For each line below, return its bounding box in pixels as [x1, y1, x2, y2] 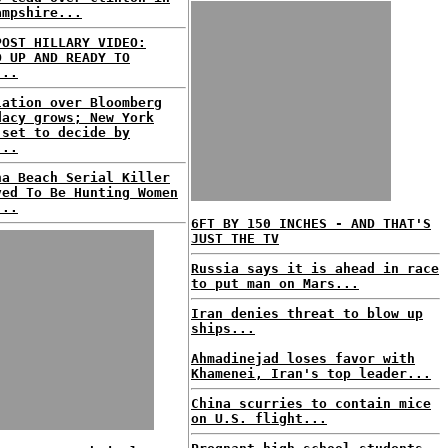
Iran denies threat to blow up [191, 306, 423, 321]
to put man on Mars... [191, 276, 359, 291]
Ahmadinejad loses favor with [191, 351, 415, 366]
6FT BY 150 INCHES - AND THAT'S [191, 216, 431, 231]
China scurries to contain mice [191, 396, 431, 411]
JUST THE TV [191, 231, 279, 246]
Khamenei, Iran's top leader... [191, 366, 431, 381]
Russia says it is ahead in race [191, 261, 439, 276]
